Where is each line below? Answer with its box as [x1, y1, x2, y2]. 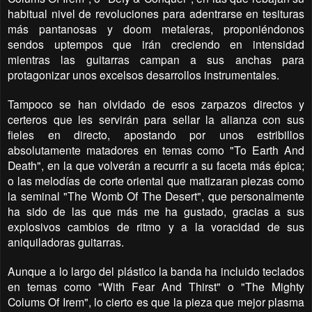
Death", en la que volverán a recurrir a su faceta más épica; [8, 157, 304, 173]
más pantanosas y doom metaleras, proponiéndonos [8, 21, 304, 37]
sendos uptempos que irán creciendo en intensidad [8, 36, 304, 52]
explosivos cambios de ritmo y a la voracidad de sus [8, 219, 304, 235]
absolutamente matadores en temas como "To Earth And [8, 142, 304, 158]
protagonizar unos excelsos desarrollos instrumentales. [8, 67, 279, 83]
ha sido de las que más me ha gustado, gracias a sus [8, 203, 304, 219]
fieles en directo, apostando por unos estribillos [8, 127, 304, 143]
